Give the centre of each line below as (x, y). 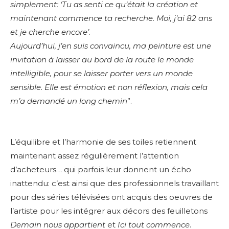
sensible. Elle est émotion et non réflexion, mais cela (109, 87)
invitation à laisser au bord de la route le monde (102, 60)
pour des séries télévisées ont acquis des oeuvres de (111, 197)
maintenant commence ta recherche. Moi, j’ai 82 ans (111, 18)
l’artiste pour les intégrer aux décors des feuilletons (109, 211)
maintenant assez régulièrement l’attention (95, 156)
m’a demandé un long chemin (69, 101)
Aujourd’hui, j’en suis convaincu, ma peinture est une (111, 46)
